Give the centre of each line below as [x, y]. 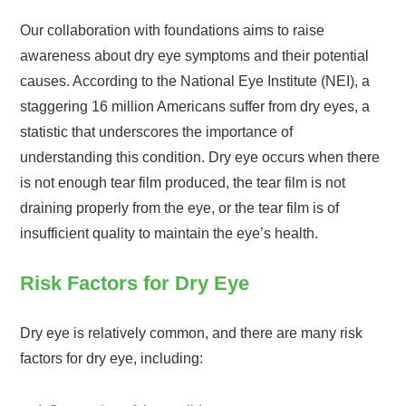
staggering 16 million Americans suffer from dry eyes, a [195, 106]
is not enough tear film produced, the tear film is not [183, 182]
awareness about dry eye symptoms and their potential [195, 55]
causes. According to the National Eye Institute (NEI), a [195, 81]
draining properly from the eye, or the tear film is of [180, 208]
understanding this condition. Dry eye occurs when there [200, 157]
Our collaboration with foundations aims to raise [173, 30]
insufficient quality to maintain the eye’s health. [169, 233]
